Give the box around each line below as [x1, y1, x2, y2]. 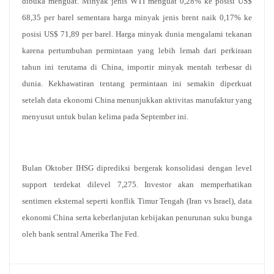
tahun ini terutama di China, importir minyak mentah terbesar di [22, 62, 252, 72]
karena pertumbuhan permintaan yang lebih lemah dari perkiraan [22, 46, 252, 55]
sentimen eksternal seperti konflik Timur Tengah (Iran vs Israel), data [22, 196, 252, 206]
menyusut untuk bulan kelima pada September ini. [22, 112, 188, 121]
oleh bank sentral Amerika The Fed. [22, 229, 139, 239]
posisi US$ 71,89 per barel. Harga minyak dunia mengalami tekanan [22, 29, 252, 39]
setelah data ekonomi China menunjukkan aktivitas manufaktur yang [22, 95, 252, 105]
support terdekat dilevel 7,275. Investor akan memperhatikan [22, 180, 252, 189]
